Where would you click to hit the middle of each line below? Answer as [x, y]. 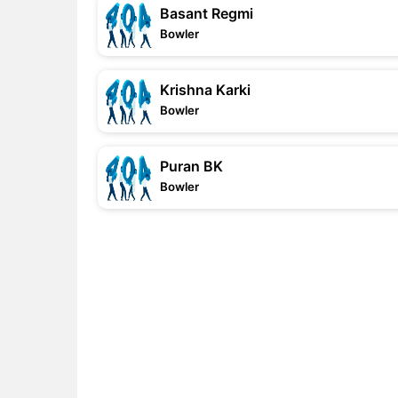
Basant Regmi [207, 13]
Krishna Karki [205, 90]
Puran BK [191, 166]
